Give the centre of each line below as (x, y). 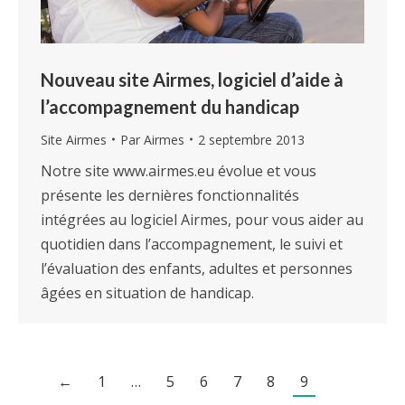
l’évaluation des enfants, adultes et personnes (197, 268)
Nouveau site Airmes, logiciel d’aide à (192, 79)
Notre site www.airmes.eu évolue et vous (179, 170)
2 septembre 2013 (251, 139)
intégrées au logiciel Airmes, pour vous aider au (202, 219)
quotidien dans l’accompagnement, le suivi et (192, 244)
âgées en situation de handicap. (147, 292)
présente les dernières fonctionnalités (170, 195)
